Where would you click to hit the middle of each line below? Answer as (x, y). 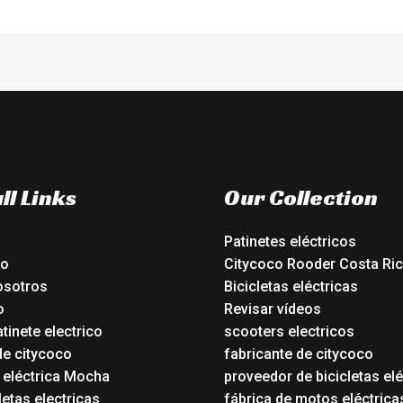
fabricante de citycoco (299, 354)
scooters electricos (289, 331)
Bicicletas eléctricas (291, 286)
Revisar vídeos (273, 309)
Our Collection (301, 198)
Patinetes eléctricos (290, 241)
